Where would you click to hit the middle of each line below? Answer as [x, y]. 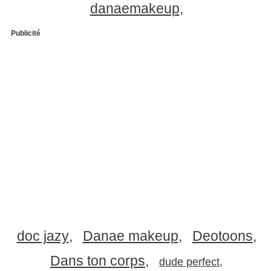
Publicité [26, 33]
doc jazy [43, 236]
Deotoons [222, 236]
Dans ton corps [98, 260]
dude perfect [189, 262]
